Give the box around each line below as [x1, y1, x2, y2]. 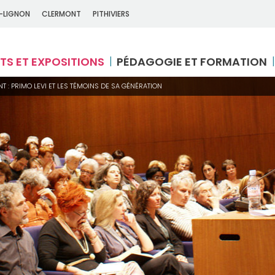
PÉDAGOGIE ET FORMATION [117, 54, 267, 69]
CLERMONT [42, 9, 81, 19]
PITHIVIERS [93, 9, 130, 19]
